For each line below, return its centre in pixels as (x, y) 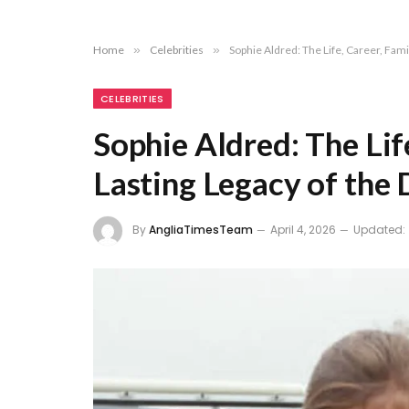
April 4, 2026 (303, 230)
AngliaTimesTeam (201, 230)
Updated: (379, 230)
